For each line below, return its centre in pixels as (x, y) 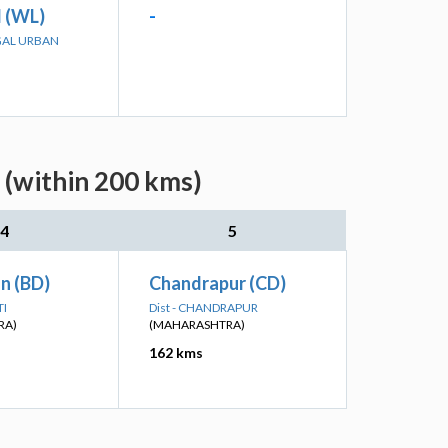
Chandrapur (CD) (217, 283)
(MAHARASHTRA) (197, 324)
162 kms (176, 352)
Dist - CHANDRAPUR (203, 307)
